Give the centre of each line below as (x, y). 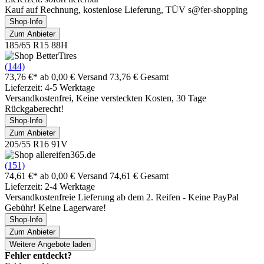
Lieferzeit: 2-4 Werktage (50, 186)
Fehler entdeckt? (38, 255)
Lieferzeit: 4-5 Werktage (50, 87)
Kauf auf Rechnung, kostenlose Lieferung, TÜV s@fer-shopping (126, 9)
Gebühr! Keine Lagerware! (55, 207)
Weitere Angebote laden (50, 244)
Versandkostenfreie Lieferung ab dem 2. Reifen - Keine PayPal (122, 197)
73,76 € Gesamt (139, 77)
